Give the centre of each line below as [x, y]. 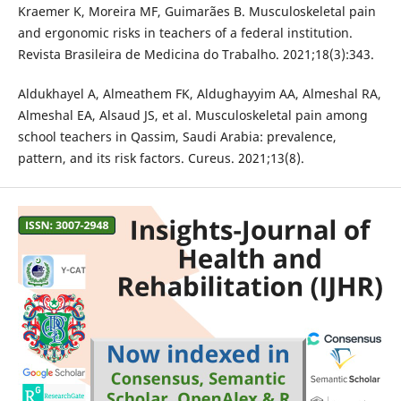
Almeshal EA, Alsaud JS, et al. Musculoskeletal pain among [192, 115]
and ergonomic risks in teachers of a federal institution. [185, 33]
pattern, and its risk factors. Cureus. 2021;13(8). [161, 158]
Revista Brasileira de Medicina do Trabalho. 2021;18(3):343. [196, 55]
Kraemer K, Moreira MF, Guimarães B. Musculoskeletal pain [196, 12]
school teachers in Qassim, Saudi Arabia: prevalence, [177, 137]
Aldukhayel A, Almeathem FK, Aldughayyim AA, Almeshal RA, [199, 94]
